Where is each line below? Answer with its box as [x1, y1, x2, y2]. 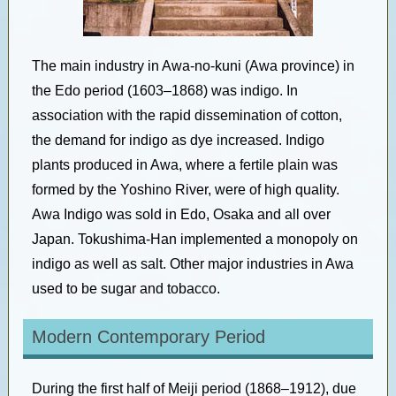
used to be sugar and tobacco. [31, 281, 220, 296]
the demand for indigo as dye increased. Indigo [31, 133, 324, 148]
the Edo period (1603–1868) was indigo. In [31, 83, 298, 98]
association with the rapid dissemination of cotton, [31, 108, 342, 123]
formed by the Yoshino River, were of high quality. [31, 182, 339, 197]
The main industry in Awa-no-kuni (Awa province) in [31, 58, 354, 73]
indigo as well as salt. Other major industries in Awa [31, 256, 354, 271]
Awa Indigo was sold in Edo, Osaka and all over [31, 207, 331, 222]
